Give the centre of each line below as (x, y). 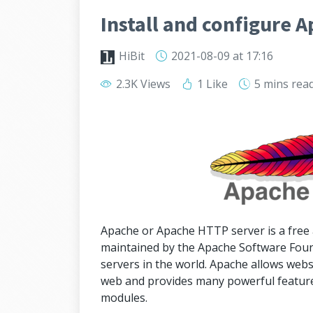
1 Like (211, 84)
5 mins (271, 84)
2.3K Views (142, 84)
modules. (124, 298)
